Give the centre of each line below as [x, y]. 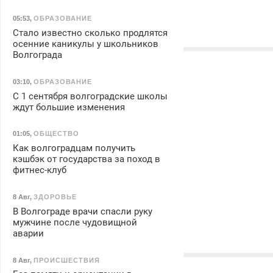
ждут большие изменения [69, 107]
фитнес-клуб [39, 170]
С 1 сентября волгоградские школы [90, 96]
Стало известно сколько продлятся [90, 33]
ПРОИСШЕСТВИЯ [66, 260]
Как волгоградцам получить [74, 148]
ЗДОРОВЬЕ [55, 197]
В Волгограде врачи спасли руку [82, 211]
